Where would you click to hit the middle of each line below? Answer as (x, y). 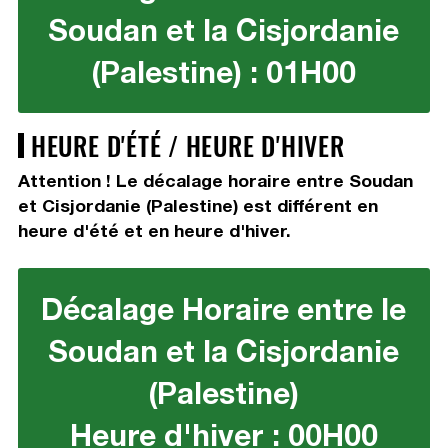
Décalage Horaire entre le (224, 309)
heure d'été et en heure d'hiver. (154, 231)
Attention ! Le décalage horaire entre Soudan (215, 181)
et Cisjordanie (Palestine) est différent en (197, 206)
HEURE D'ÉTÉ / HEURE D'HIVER (187, 145)
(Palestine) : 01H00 (224, 72)
